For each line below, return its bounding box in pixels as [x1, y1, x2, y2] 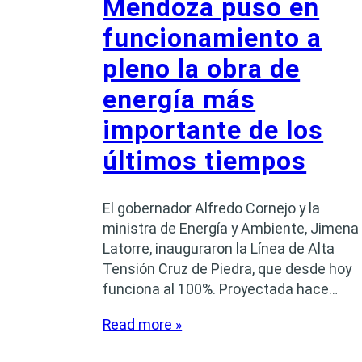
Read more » [103, 316, 183, 334]
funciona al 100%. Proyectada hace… [103, 280, 339, 298]
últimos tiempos [103, 145, 307, 176]
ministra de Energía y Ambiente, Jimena [103, 220, 360, 238]
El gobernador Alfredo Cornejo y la [103, 200, 321, 217]
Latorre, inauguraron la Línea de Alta [103, 240, 335, 258]
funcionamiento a [103, 23, 322, 53]
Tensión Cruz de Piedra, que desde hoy [103, 260, 352, 278]
